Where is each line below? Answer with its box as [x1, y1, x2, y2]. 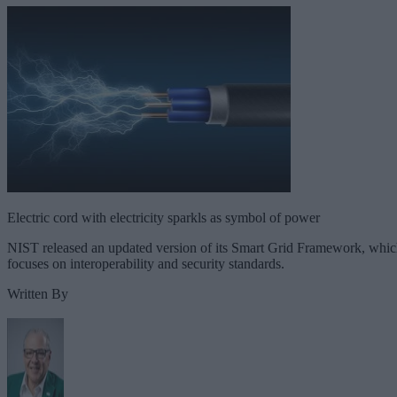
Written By [7, 285, 68, 301]
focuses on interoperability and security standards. [7, 255, 284, 271]
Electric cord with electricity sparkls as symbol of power [7, 209, 320, 225]
